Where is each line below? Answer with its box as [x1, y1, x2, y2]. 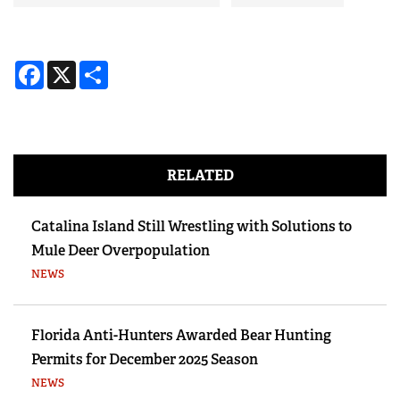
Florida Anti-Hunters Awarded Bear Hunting [31, 326, 331, 346]
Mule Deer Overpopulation [31, 241, 210, 261]
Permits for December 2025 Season [31, 350, 258, 370]
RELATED [166, 166, 234, 186]
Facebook [44, 58, 107, 78]
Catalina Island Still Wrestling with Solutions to [31, 217, 352, 237]
